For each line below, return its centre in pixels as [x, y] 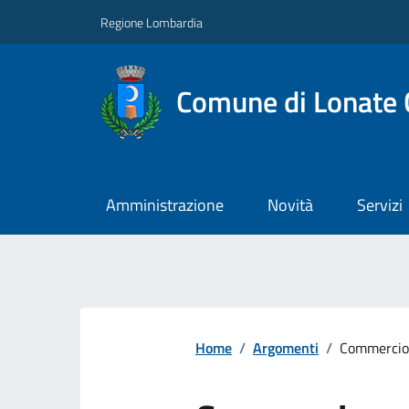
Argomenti [286, 348]
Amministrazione [164, 205]
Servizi [379, 205]
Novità [290, 205]
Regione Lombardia [152, 22]
